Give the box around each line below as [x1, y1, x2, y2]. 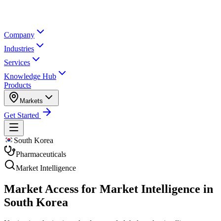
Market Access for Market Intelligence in [4, 182, 213, 195]
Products [4, 81, 31, 89]
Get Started [4, 111, 41, 119]
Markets [20, 97, 43, 105]
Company [4, 31, 35, 39]
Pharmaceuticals [16, 150, 66, 158]
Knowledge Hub [4, 72, 56, 80]
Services [4, 58, 30, 67]
